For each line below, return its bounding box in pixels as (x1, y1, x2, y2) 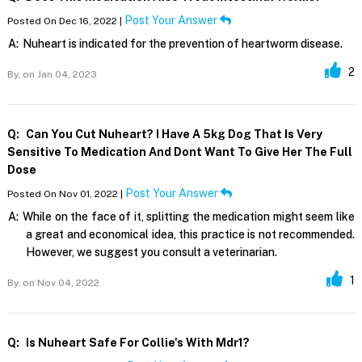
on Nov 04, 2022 (19, 277, 99, 289)
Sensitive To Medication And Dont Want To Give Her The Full (6, 145, 352, 159)
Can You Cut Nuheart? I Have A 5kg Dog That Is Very (23, 128, 322, 141)
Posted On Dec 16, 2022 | (6, 15, 124, 27)
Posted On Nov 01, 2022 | (6, 188, 125, 200)
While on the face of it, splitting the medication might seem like (22, 210, 356, 224)
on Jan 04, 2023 (19, 69, 97, 81)
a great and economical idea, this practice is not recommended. (25, 228, 356, 242)
